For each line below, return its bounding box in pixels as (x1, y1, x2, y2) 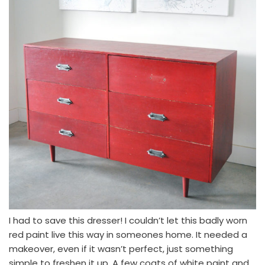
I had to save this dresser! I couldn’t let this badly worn (9, 214, 247, 227)
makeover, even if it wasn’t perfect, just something (9, 242, 233, 255)
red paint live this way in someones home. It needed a (9, 228, 247, 241)
